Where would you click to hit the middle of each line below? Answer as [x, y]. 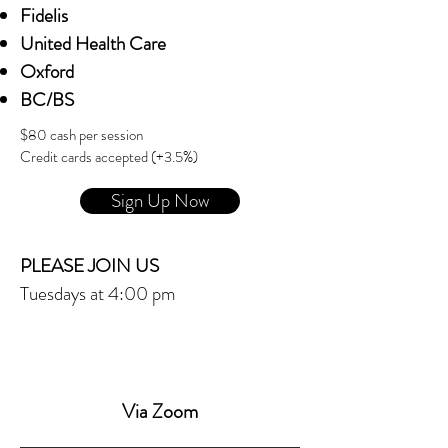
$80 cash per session [81, 135]
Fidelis [44, 15]
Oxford [47, 71]
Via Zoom [160, 411]
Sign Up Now [160, 200]
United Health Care [93, 43]
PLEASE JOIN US [89, 265]
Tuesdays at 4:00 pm [98, 293]
